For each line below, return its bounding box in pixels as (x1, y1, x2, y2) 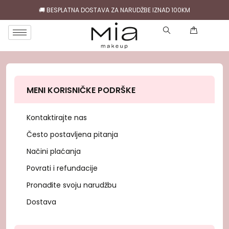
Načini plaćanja (27, 146, 81, 156)
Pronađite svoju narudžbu (27, 180, 117, 190)
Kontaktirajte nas (27, 112, 87, 123)
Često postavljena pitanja (27, 129, 118, 140)
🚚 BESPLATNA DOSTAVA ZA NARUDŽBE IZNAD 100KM (39, 6, 190, 14)
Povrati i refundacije (27, 163, 98, 173)
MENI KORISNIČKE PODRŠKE (27, 84, 135, 96)
